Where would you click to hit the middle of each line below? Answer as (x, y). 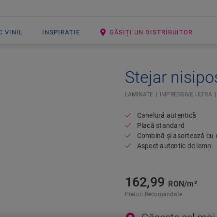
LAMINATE (139, 94)
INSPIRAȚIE (61, 32)
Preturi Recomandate (154, 194)
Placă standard (161, 125)
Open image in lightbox (131, 73)
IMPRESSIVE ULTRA (186, 94)
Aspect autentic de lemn (174, 146)
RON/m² (183, 184)
